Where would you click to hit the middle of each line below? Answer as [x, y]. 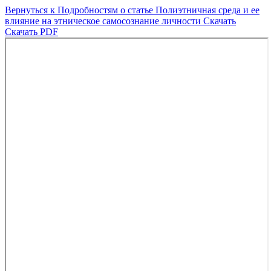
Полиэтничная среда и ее [207, 10]
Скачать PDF [31, 32]
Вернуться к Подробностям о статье [80, 10]
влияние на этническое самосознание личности [104, 21]
